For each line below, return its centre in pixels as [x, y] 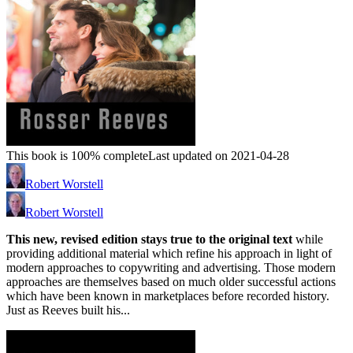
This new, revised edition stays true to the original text [149, 240]
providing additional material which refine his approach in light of [169, 254]
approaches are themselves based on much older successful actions [171, 282]
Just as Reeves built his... [68, 310]
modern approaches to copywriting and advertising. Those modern [171, 268]
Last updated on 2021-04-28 [219, 156]
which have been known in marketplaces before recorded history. [168, 296]
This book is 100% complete [77, 156]
